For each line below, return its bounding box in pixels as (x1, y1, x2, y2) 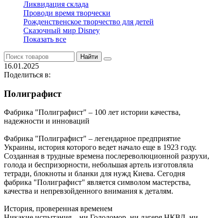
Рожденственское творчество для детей (23, 18, 154, 26)
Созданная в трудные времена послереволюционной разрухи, (4, 152, 209, 161)
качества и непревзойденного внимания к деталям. (4, 187, 173, 196)
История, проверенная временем (4, 204, 112, 213)
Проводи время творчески (23, 9, 110, 17)
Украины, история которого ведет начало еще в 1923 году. (4, 143, 197, 152)
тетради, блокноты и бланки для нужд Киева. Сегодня (4, 169, 185, 178)
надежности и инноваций (4, 117, 90, 126)
